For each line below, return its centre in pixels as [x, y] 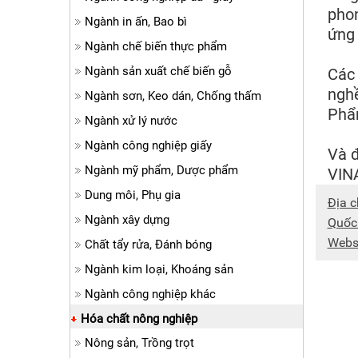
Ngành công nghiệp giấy [148, 145]
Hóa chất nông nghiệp [139, 319]
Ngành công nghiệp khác [150, 294]
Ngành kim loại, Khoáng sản [159, 269]
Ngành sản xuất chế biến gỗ [158, 71]
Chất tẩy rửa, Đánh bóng [148, 245]
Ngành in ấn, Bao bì [136, 22]
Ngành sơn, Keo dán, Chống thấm [173, 96]
